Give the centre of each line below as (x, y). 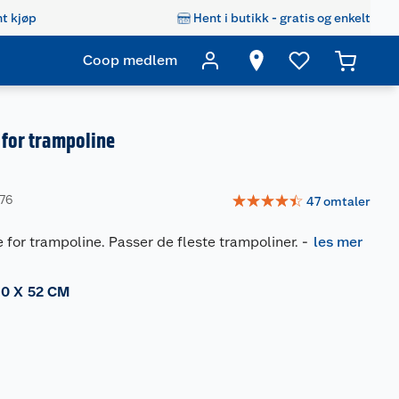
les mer (338, 242)
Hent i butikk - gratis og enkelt (282, 17)
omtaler (347, 201)
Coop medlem (130, 60)
